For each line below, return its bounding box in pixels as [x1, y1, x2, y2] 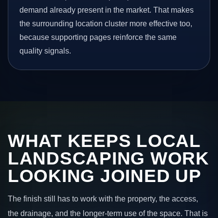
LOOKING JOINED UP [8, 165, 201, 186]
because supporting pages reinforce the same [19, 33, 177, 42]
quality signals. [19, 47, 72, 55]
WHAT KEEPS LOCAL [8, 130, 200, 151]
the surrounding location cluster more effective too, [19, 19, 193, 28]
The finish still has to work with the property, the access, [8, 194, 198, 203]
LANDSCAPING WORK [8, 148, 209, 168]
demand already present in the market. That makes [19, 6, 194, 15]
